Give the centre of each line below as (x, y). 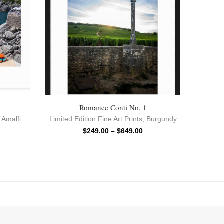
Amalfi (11, 119)
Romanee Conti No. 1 (113, 107)
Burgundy (161, 119)
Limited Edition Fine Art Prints (96, 119)
